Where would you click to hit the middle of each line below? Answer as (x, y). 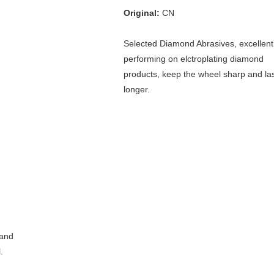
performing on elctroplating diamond (194, 59)
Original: (142, 13)
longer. (137, 89)
